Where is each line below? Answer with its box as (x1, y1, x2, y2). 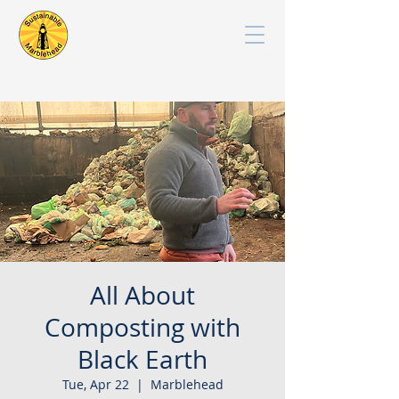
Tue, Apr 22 (61, 376, 129, 393)
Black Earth (77, 343, 208, 376)
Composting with (45, 311, 240, 344)
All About (90, 279, 195, 312)
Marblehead (150, 376, 224, 393)
